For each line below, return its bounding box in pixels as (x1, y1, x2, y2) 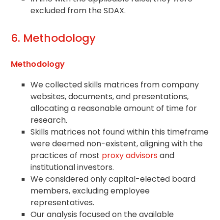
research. (30, 114, 68, 126)
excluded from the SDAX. (30, 4, 126, 16)
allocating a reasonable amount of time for (30, 102, 197, 114)
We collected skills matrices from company (30, 79, 199, 90)
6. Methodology (11, 30, 96, 46)
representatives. (30, 196, 95, 208)
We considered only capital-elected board (30, 173, 196, 185)
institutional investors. (30, 161, 114, 173)
